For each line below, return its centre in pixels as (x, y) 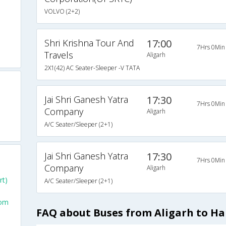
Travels (59, 55)
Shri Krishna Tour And (89, 43)
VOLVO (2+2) (62, 12)
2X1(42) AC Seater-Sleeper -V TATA (92, 68)
